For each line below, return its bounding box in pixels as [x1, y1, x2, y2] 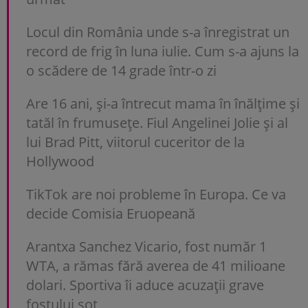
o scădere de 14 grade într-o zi [26, 61, 217, 80]
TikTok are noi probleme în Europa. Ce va [26, 185, 286, 204]
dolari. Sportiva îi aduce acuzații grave [26, 276, 264, 295]
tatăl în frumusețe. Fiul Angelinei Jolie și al [26, 113, 288, 133]
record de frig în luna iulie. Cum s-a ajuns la [26, 42, 299, 61]
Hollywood [26, 152, 94, 171]
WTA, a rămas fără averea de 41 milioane [26, 256, 285, 276]
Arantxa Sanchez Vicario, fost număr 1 [26, 237, 267, 256]
